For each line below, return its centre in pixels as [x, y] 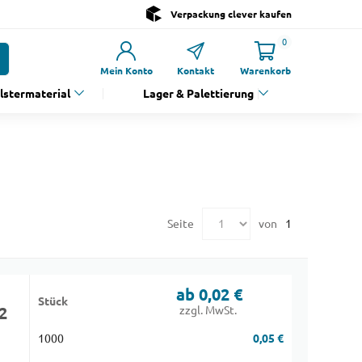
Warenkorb [265, 71]
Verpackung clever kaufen [231, 14]
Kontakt [196, 71]
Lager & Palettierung [198, 94]
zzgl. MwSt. [208, 310]
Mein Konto [126, 71]
